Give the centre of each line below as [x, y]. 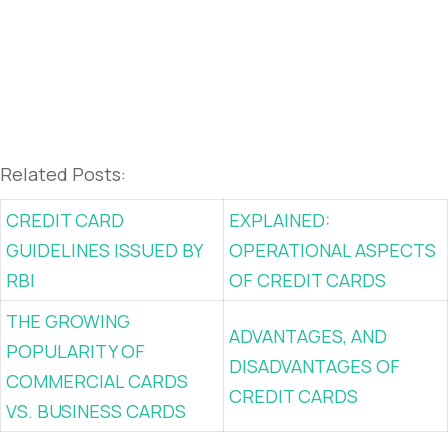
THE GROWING [68, 321]
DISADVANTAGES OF [314, 366]
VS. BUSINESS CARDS [96, 411]
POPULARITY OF [75, 351]
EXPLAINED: [279, 220]
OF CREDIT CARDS [307, 280]
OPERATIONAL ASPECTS [332, 250]
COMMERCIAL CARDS [97, 381]
